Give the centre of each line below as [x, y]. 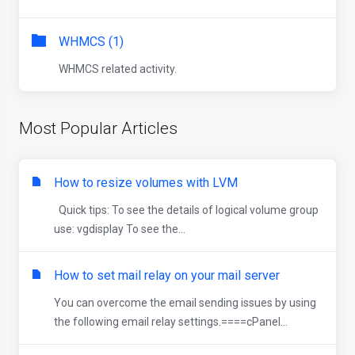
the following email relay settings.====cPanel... [171, 322]
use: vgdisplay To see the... [120, 229]
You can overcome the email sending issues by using [185, 303]
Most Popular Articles [98, 128]
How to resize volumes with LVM [146, 183]
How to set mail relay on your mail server [167, 275]
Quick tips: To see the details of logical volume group [186, 210]
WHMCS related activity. [118, 69]
